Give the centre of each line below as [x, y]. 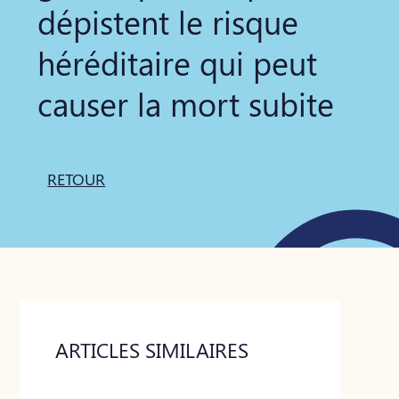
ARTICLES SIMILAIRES [152, 350]
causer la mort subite [186, 103]
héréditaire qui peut [178, 62]
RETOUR [77, 179]
